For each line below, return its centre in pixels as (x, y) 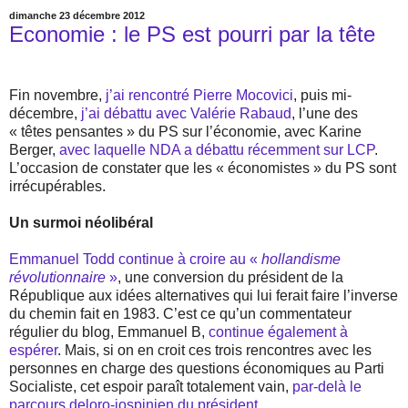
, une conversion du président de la (230, 278)
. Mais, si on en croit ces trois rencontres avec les (214, 351)
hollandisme (301, 260)
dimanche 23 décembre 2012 (77, 16)
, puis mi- (322, 96)
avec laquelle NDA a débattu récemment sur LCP (217, 150)
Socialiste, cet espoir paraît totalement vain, (151, 387)
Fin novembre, (57, 96)
